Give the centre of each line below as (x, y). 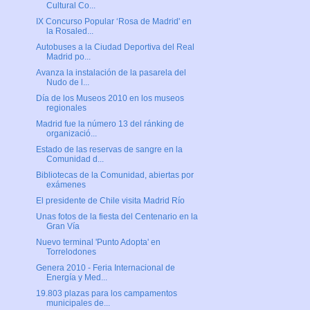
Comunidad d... (75, 159)
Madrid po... (68, 56)
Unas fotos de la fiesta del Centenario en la (117, 216)
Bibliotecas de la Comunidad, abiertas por (115, 175)
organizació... (71, 133)
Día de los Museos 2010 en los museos (110, 98)
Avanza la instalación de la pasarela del (111, 72)
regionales (66, 108)
